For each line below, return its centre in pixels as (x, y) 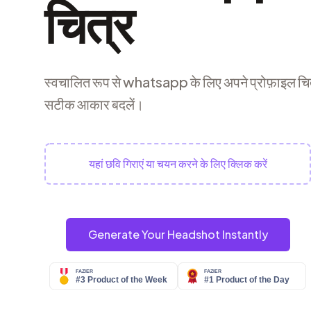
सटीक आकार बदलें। (94, 104)
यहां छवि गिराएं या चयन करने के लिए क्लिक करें (178, 164)
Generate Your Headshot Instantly (178, 235)
